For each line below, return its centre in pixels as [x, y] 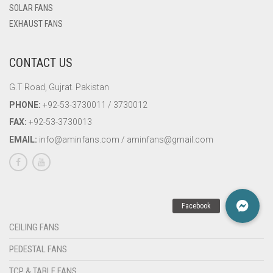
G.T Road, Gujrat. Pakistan [59, 87]
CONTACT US [41, 63]
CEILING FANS [34, 227]
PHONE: [25, 105]
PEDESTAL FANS [38, 249]
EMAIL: [23, 139]
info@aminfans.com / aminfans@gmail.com [125, 139]
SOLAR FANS [31, 8]
